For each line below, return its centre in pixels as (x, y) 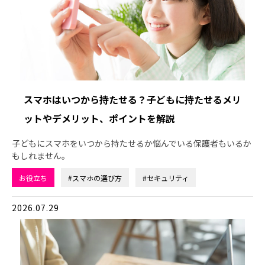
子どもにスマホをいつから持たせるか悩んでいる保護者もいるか (132, 143)
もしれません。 (41, 156)
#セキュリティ (166, 178)
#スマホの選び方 (95, 178)
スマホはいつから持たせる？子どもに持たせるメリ (132, 100)
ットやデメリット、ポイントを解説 (99, 119)
